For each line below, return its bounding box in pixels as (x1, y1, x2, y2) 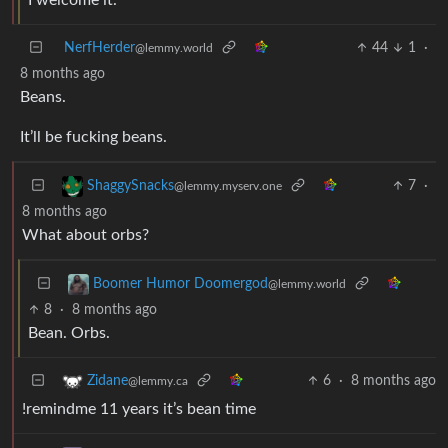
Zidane (87, 374, 128, 388)
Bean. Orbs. (28, 324, 110, 341)
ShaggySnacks (87, 179, 174, 193)
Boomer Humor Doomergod (93, 277, 268, 291)
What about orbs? (22, 226, 149, 243)
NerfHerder (64, 40, 135, 55)
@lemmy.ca (128, 375, 188, 387)
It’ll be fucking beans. (20, 128, 167, 145)
